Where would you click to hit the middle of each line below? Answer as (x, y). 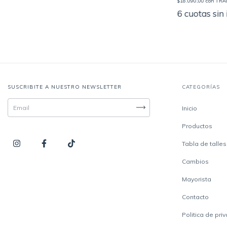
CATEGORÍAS (201, 87)
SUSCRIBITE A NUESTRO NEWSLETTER (65, 87)
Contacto (196, 197)
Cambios (196, 161)
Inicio (190, 108)
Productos (197, 126)
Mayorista (197, 179)
